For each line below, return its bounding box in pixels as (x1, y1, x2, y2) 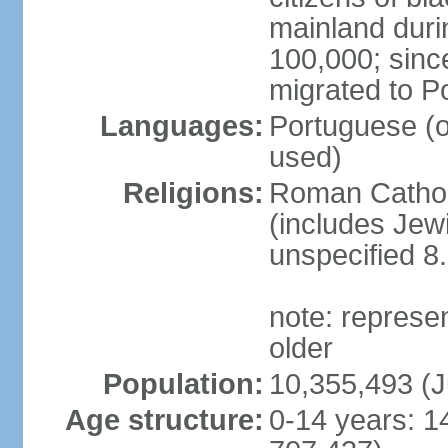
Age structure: (64, 404, 264, 436)
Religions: (122, 177, 264, 209)
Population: (102, 368, 264, 400)
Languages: (99, 110, 264, 142)
